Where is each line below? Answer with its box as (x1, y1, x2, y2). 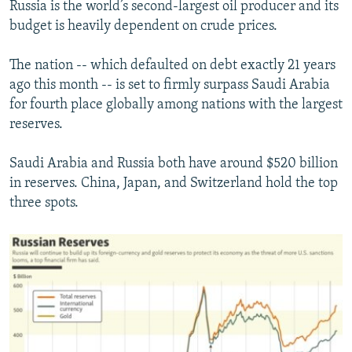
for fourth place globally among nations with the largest (9, 97, 343, 113)
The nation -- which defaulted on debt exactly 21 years (9, 58, 335, 74)
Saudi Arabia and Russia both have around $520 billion (9, 156, 338, 172)
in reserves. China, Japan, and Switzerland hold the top (9, 176, 338, 192)
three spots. (9, 196, 79, 211)
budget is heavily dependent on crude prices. (9, 19, 277, 35)
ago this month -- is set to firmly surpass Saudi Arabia (9, 78, 330, 93)
